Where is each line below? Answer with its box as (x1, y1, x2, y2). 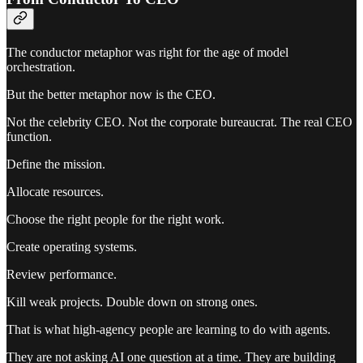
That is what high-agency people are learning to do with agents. (6, 322, 331, 336)
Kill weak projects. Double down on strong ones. (6, 294, 258, 309)
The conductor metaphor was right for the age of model (6, 45, 288, 59)
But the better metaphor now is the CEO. (6, 87, 216, 101)
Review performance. (6, 267, 117, 281)
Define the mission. (6, 156, 105, 171)
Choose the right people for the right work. (6, 211, 224, 226)
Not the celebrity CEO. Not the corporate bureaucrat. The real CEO (6, 114, 352, 129)
